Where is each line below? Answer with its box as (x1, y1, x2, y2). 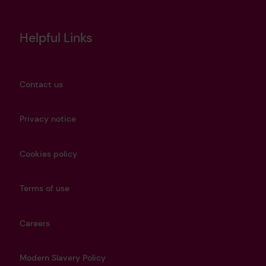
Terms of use (19, 183, 69, 194)
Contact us (19, 78, 63, 90)
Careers (19, 217, 50, 229)
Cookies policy (19, 148, 77, 159)
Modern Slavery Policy (19, 252, 106, 264)
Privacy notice (19, 113, 76, 125)
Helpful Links (19, 29, 93, 46)
